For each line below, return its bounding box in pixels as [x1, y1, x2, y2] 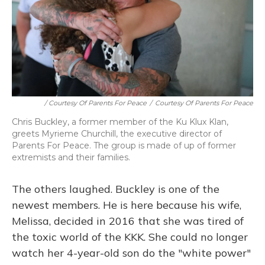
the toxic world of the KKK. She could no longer [12, 230, 248, 244]
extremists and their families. [12, 152, 130, 163]
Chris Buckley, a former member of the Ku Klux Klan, [12, 117, 228, 127]
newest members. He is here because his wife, [12, 198, 241, 212]
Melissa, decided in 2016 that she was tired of [12, 214, 244, 228]
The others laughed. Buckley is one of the [12, 182, 219, 196]
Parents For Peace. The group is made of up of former [12, 140, 236, 151]
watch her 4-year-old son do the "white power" [12, 246, 251, 260]
